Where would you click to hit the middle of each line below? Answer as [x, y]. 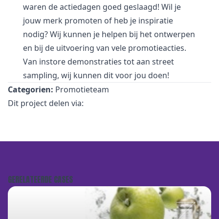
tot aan [137, 62]
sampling [40, 75]
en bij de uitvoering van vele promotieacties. [105, 48]
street [163, 62]
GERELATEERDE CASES [40, 179]
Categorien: [31, 89]
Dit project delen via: [46, 103]
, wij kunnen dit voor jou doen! [113, 75]
